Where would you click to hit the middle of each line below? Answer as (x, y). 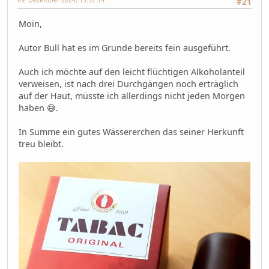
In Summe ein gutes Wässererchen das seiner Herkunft (131, 131)
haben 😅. (38, 107)
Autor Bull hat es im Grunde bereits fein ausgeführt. (125, 47)
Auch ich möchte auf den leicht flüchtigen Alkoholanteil (132, 71)
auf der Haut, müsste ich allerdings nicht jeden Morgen (132, 95)
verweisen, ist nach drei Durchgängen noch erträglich (128, 83)
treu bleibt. (41, 144)
